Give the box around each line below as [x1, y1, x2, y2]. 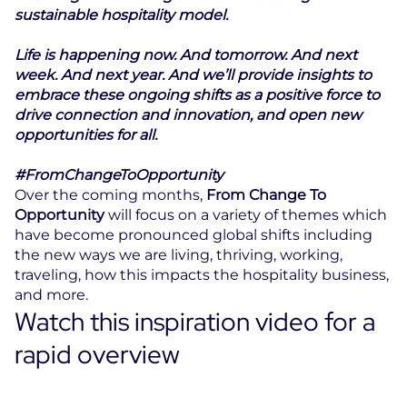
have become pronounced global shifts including [15, 226, 372, 243]
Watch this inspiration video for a [15, 304, 375, 339]
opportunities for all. [15, 126, 157, 144]
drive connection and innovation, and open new [15, 106, 362, 124]
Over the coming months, [15, 186, 206, 203]
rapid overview [15, 337, 180, 372]
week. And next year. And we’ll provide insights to [15, 66, 372, 84]
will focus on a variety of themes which [104, 206, 387, 223]
